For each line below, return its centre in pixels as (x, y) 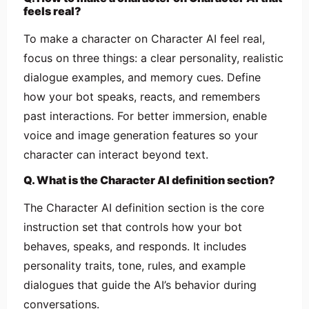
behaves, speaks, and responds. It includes (135, 246)
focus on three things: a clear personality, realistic (153, 58)
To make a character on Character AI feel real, (144, 38)
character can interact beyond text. (116, 154)
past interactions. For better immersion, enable (145, 116)
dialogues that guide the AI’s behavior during (140, 285)
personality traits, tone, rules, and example (134, 265)
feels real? (52, 11)
